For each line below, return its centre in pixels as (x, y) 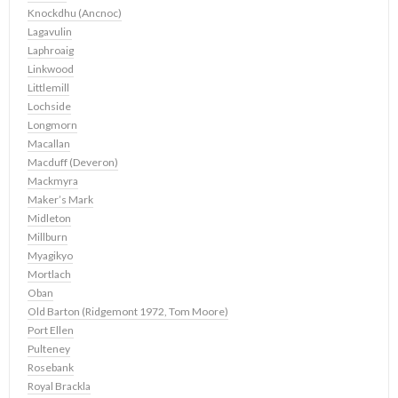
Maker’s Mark (60, 199)
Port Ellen (51, 330)
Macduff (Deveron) (73, 162)
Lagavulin (50, 32)
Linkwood (51, 69)
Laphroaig (51, 50)
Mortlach (49, 274)
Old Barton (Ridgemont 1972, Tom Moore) (128, 311)
